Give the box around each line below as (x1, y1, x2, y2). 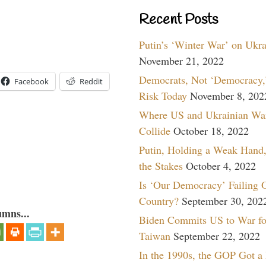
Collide (139, 123, 170, 138)
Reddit (80, 76, 103, 87)
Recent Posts (139, 10, 218, 30)
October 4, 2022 (186, 158, 256, 173)
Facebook (14, 76, 49, 87)
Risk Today (139, 88, 187, 103)
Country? (139, 193, 179, 208)
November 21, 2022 (139, 53, 224, 68)
